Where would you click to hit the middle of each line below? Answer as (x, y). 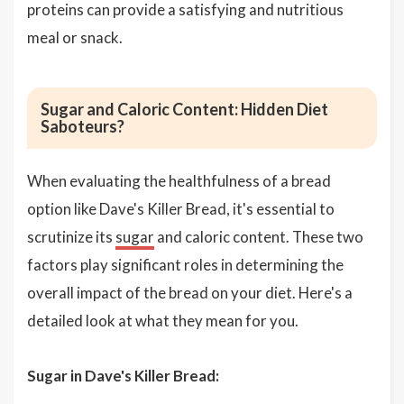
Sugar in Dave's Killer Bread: (123, 376)
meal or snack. (75, 38)
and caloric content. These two (259, 237)
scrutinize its (71, 237)
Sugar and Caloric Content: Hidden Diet (184, 110)
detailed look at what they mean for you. (163, 321)
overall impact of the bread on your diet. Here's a (190, 293)
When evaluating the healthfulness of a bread (179, 181)
